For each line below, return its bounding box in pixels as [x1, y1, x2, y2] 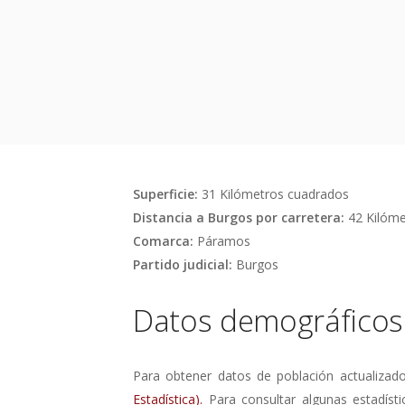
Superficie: [133, 184, 198, 202]
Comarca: [133, 231, 193, 250]
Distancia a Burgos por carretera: [133, 208, 344, 226]
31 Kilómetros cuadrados [202, 184, 349, 202]
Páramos [197, 231, 250, 250]
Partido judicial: [133, 255, 232, 273]
